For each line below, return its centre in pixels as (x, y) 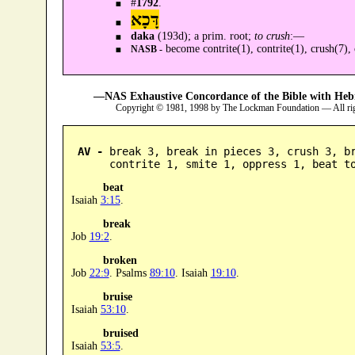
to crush (272, 36)
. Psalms (129, 273)
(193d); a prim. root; (204, 36)
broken (120, 260)
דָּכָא (145, 19)
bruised (120, 333)
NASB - (146, 49)
